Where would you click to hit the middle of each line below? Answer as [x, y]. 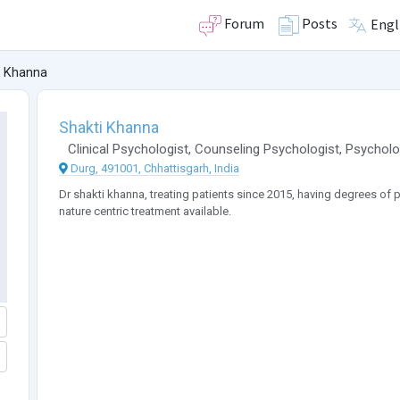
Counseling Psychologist [267, 150]
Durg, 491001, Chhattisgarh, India [154, 169]
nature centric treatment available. [145, 212]
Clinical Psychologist [128, 150]
